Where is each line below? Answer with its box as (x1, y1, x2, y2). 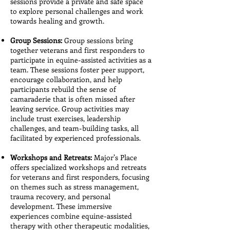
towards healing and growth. (10, 16, 104, 26)
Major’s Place (94, 152, 137, 162)
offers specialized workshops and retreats (10, 162, 146, 172)
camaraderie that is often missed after (10, 94, 135, 104)
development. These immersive (10, 201, 112, 211)
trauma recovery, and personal (10, 191, 110, 201)
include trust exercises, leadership (10, 113, 121, 123)
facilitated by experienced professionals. (10, 133, 141, 143)
